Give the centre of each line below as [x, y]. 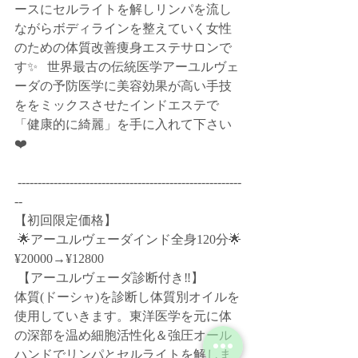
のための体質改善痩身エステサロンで [123, 48]
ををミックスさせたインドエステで [117, 105]
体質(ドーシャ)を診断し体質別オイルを [127, 297]
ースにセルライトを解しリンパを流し [123, 9]
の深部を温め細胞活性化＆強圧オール [123, 335]
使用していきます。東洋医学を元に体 [123, 316]
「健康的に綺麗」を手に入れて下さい [123, 124]
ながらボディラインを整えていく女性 [123, 28]
